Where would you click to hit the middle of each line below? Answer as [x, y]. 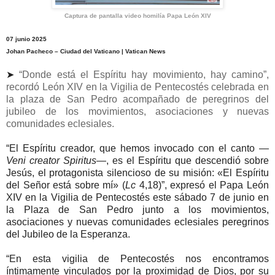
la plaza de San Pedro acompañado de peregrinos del [137, 99]
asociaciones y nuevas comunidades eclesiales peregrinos [137, 222]
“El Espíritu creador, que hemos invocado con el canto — [137, 149]
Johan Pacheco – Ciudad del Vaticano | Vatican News [86, 52]
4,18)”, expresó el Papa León [202, 185]
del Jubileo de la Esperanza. [68, 234]
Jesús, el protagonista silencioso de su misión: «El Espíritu [137, 173]
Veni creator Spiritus [51, 161]
